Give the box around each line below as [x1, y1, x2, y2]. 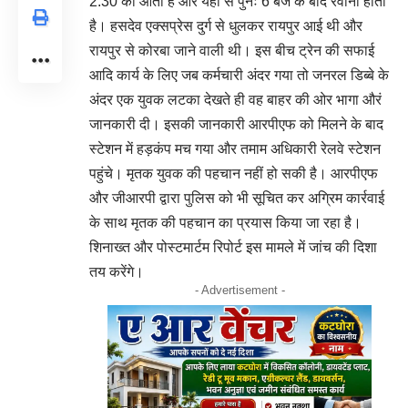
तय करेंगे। [89, 263, 144, 280]
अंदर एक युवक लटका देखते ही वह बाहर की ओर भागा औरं [89, 91, 382, 107]
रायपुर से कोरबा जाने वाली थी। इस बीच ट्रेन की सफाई [89, 42, 374, 58]
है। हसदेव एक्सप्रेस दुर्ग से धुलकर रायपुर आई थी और [89, 17, 362, 34]
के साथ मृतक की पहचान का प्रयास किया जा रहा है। [89, 214, 362, 230]
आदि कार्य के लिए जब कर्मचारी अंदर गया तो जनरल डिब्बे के [89, 66, 389, 83]
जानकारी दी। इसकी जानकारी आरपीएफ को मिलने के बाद [89, 116, 383, 132]
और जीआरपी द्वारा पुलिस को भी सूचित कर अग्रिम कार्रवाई [89, 189, 384, 206]
